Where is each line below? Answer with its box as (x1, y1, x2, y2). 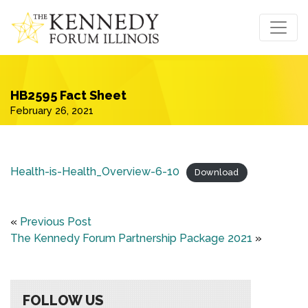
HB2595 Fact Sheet (10, 88, 126, 103)
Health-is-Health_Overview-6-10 (10, 165, 179, 179)
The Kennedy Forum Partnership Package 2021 (10, 232, 252, 245)
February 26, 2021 (10, 104, 93, 117)
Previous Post (20, 215, 91, 229)
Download (195, 167, 239, 178)
